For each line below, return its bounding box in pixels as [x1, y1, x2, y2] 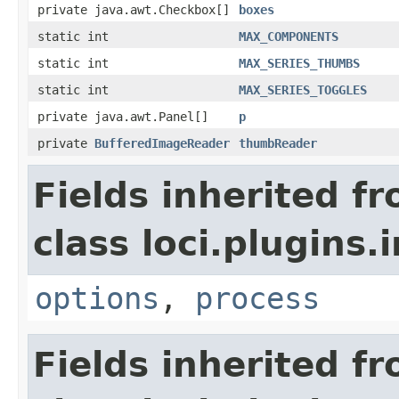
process [195, 280, 320, 316]
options [35, 280, 159, 316]
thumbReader [239, 135, 317, 151]
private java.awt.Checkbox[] [37, 2, 230, 17]
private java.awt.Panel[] [37, 109, 208, 124]
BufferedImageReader [94, 135, 230, 151]
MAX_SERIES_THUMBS [239, 55, 360, 70]
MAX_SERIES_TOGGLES [239, 82, 367, 97]
